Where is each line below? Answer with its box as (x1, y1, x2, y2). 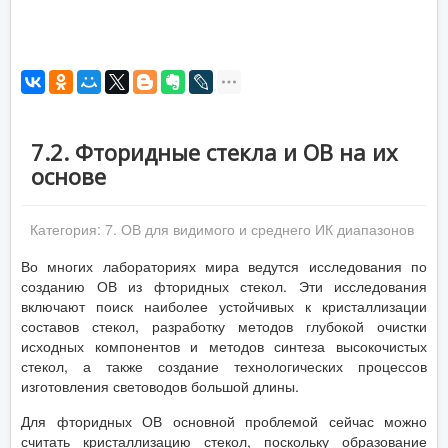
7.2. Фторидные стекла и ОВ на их (31, 137, 398, 167)
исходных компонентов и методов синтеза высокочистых (21, 336, 427, 356)
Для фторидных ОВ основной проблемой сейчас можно (21, 411, 427, 431)
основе (31, 161, 106, 191)
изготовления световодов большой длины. (21, 376, 299, 396)
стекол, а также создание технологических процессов (21, 356, 427, 376)
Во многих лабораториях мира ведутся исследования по (21, 256, 427, 276)
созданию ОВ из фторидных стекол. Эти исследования (21, 276, 427, 296)
